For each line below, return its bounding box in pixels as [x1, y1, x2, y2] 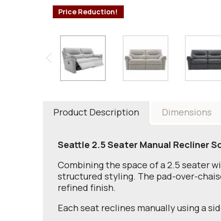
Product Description [53, 106, 139, 118]
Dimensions [162, 106, 212, 118]
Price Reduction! [58, 7, 118, 17]
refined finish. [58, 181, 116, 193]
